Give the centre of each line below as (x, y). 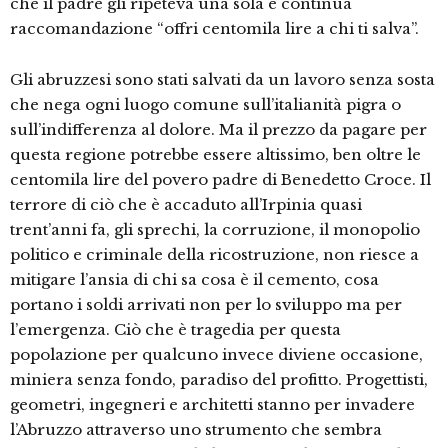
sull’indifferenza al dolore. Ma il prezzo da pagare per (218, 130)
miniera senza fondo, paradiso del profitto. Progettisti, (219, 380)
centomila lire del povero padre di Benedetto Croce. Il (220, 180)
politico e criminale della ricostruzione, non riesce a (214, 255)
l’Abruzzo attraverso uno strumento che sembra (196, 430)
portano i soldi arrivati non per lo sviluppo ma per (206, 305)
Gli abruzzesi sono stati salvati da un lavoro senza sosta (222, 80)
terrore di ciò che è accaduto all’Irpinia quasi (186, 205)
